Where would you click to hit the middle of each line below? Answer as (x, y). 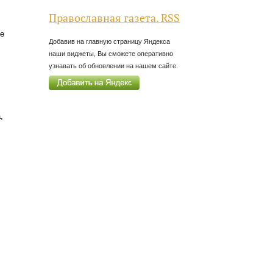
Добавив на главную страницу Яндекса (110, 42)
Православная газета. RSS (115, 18)
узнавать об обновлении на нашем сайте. (114, 66)
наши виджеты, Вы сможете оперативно (111, 54)
